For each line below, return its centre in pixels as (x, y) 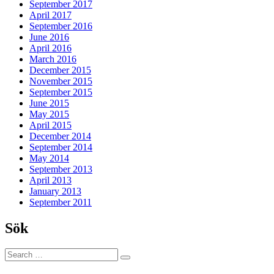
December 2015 (60, 70)
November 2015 (61, 81)
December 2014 (60, 136)
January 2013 (55, 191)
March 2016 (53, 59)
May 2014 (49, 158)
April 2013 (50, 180)
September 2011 (61, 202)
